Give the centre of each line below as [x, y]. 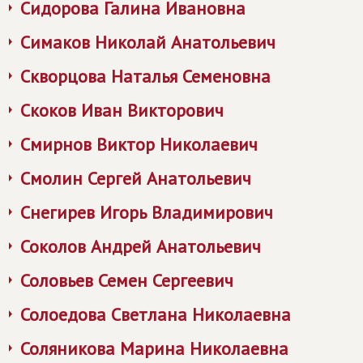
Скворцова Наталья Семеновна [145, 76]
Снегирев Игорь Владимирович [147, 212]
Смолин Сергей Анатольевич [136, 178]
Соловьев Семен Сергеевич [127, 280]
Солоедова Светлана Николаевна [156, 314]
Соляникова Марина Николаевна [154, 348]
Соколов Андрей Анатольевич [141, 246]
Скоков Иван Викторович [122, 110]
